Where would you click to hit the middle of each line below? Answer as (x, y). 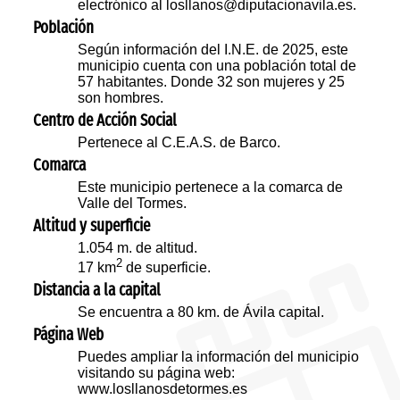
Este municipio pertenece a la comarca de (211, 187)
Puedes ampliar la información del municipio (219, 357)
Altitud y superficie (92, 226)
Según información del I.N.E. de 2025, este (213, 50)
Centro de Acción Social (105, 121)
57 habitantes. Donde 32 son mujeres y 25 (212, 82)
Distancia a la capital (97, 291)
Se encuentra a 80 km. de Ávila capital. (201, 312)
